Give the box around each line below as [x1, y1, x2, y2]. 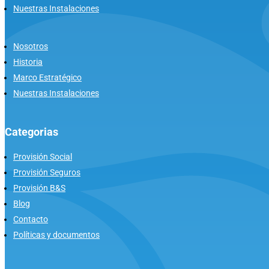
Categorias [5, 125, 58, 139]
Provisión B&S [13, 183, 65, 193]
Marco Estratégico [13, 73, 82, 83]
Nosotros [13, 41, 48, 52]
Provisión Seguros [13, 168, 80, 178]
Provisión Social [13, 152, 72, 162]
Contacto [13, 214, 48, 225]
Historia [13, 57, 43, 67]
